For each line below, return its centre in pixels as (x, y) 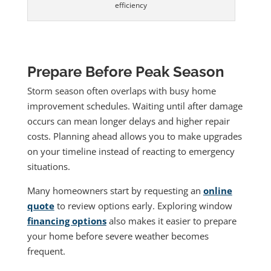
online (217, 190)
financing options (67, 220)
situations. (48, 166)
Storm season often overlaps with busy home (121, 90)
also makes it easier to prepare (171, 220)
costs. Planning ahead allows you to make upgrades (134, 136)
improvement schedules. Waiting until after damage (135, 106)
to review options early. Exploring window (143, 205)
